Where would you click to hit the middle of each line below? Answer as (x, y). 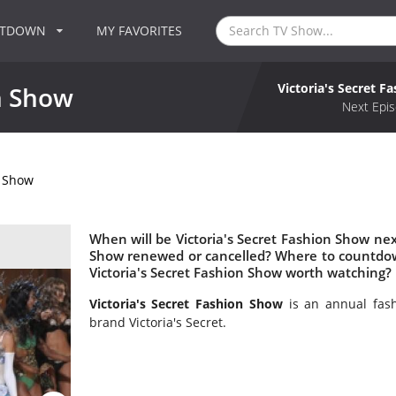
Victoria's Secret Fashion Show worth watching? (240, 272)
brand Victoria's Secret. (157, 323)
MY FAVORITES (140, 30)
